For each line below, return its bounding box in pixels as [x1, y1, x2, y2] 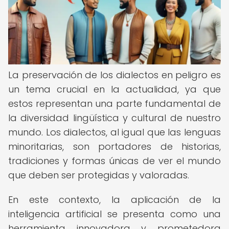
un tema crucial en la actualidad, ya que [8, 83, 221, 96]
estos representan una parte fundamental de [8, 97, 221, 110]
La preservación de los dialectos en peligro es [8, 68, 221, 81]
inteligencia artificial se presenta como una [8, 208, 221, 220]
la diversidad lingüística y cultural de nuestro [8, 111, 221, 124]
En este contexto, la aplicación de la [8, 193, 221, 206]
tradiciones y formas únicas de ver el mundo [8, 154, 221, 167]
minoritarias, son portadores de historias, [8, 140, 221, 153]
